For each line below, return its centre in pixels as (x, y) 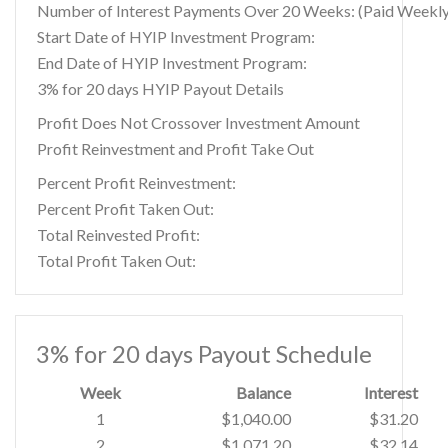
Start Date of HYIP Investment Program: (176, 36)
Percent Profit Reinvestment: (136, 182)
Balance (263, 392)
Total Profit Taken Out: (116, 260)
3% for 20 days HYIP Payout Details (160, 88)
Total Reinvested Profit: (118, 234)
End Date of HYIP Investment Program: (172, 62)
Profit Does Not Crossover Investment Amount (198, 122)
